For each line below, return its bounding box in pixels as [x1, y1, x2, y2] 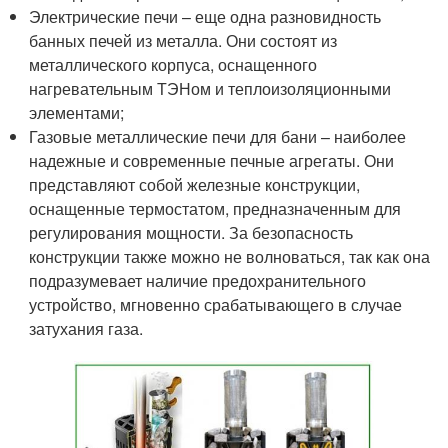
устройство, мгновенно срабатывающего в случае [29, 292, 403, 316]
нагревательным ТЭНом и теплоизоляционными [29, 76, 392, 100]
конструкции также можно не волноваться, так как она [29, 244, 431, 268]
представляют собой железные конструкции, [29, 172, 361, 196]
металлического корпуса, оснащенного [29, 52, 318, 76]
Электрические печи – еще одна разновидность [29, 4, 382, 28]
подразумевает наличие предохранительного [29, 268, 367, 292]
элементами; [29, 100, 125, 124]
